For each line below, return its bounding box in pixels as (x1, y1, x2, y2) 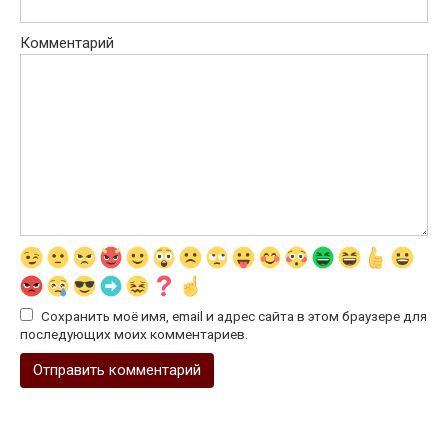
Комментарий (20, 34, 114, 53)
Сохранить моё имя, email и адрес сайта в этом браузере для (41, 308, 427, 325)
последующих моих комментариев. (20, 326, 248, 343)
